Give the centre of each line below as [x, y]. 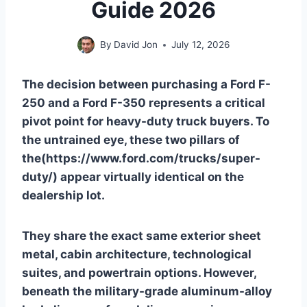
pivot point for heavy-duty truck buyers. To [146, 121]
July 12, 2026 [201, 45]
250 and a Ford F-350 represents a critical [144, 103]
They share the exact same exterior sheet [142, 236]
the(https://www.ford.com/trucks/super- [141, 158]
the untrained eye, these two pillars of [131, 140]
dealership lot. [63, 195]
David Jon [136, 45]
